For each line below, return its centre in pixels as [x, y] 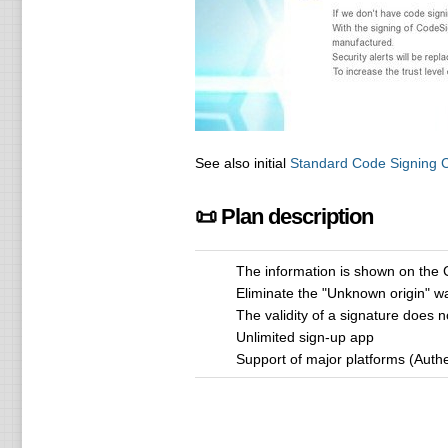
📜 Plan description [283, 216]
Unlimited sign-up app [304, 337]
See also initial [242, 163]
